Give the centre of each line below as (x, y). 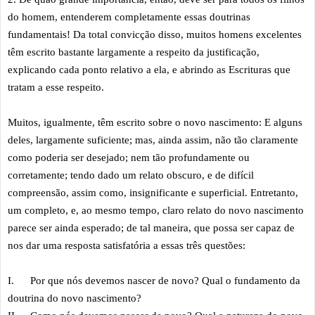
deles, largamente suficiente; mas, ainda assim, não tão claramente (153, 140)
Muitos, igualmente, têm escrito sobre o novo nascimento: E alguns (155, 122)
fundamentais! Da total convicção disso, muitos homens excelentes (155, 34)
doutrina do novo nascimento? (76, 298)
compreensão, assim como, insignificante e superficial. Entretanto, (153, 192)
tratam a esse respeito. (57, 87)
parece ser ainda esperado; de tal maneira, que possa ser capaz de (151, 227)
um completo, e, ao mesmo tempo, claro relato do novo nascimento (156, 210)
